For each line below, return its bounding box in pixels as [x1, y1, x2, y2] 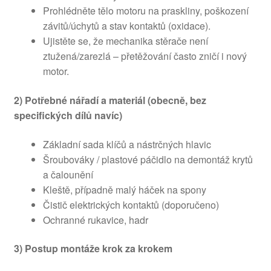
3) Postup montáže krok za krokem [13, 241, 172, 256]
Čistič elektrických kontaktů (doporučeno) [42, 197, 219, 212]
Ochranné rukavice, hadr [42, 212, 148, 227]
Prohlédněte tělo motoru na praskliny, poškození [42, 4, 249, 18]
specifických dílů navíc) [13, 108, 122, 122]
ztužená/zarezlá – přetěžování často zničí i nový [42, 49, 247, 64]
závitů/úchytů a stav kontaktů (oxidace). [42, 19, 211, 33]
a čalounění [42, 167, 93, 181]
